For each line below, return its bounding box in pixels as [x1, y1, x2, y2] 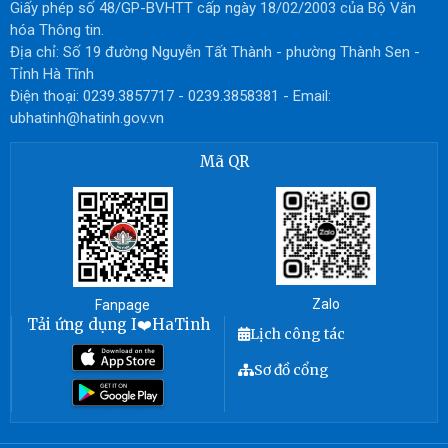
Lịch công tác [250, 325, 345, 344]
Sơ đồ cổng [254, 361, 329, 380]
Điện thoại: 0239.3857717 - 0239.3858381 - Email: [10, 87, 331, 106]
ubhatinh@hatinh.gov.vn [10, 109, 164, 128]
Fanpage [95, 297, 150, 314]
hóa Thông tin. [10, 21, 104, 40]
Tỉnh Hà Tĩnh [10, 65, 94, 84]
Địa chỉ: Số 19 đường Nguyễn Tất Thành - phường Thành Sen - [10, 43, 420, 62]
